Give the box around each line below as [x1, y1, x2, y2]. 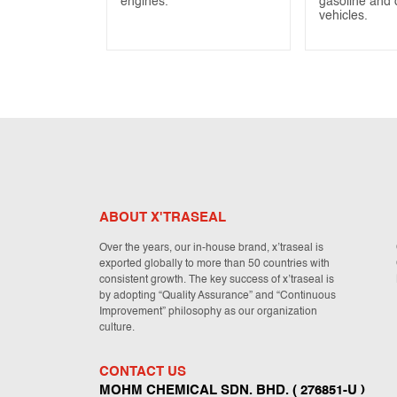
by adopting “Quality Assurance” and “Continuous [99, 291, 336, 302]
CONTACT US [99, 365, 186, 379]
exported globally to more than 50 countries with [99, 259, 330, 270]
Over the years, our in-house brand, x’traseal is [99, 243, 323, 254]
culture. [99, 323, 135, 334]
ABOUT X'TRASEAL [99, 211, 226, 225]
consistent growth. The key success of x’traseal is [99, 275, 334, 286]
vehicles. [319, 10, 368, 23]
